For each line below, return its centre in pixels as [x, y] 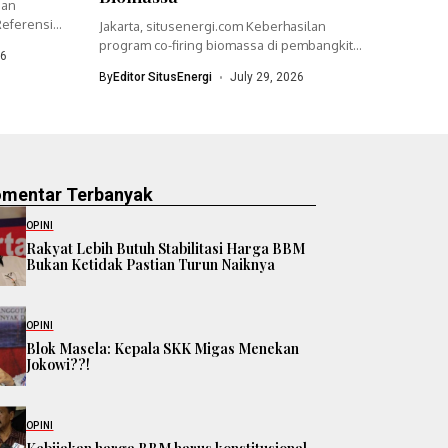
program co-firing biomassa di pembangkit [225, 45]
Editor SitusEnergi [162, 77]
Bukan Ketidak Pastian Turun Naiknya [150, 264]
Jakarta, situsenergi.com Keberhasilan [212, 26]
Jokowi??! [58, 364]
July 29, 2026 [267, 77]
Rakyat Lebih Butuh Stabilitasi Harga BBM [165, 248]
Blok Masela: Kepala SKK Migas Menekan [162, 348]
